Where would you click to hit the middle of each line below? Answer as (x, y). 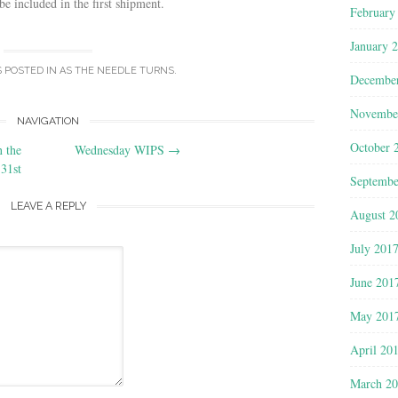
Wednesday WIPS (121, 149)
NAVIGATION (48, 120)
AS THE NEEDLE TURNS (117, 71)
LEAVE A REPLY (48, 205)
